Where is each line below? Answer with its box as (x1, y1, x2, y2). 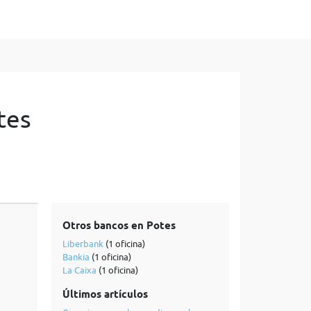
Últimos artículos (62, 288, 148, 301)
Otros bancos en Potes (62, 219, 176, 232)
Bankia (62, 251, 90, 262)
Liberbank (62, 238, 103, 249)
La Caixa (62, 264, 96, 276)
